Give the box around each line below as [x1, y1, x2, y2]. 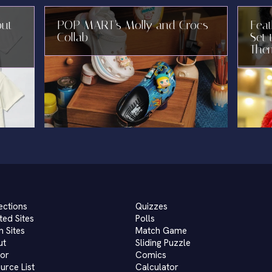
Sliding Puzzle [135, 237, 191, 249]
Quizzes [135, 200, 168, 212]
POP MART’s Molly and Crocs [56, 18, 208, 32]
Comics [135, 249, 167, 261]
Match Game [135, 225, 188, 237]
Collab [56, 30, 88, 44]
